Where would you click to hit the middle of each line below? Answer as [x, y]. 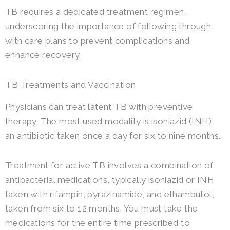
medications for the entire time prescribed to [98, 223]
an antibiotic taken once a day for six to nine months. [113, 135]
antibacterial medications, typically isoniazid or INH [110, 179]
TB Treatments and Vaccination [71, 84]
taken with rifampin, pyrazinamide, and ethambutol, [110, 194]
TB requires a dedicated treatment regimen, [96, 12]
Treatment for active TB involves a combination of [109, 165]
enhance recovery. [43, 55]
